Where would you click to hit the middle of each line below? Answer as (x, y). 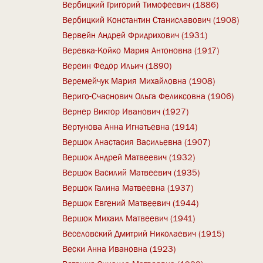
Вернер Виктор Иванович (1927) (126, 111)
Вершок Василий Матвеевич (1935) (131, 172)
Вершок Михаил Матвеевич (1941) (129, 218)
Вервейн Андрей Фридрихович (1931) (135, 35)
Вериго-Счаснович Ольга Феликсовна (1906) (148, 96)
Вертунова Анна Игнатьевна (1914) (130, 127)
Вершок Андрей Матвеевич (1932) (129, 157)
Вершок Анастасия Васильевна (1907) (136, 142)
